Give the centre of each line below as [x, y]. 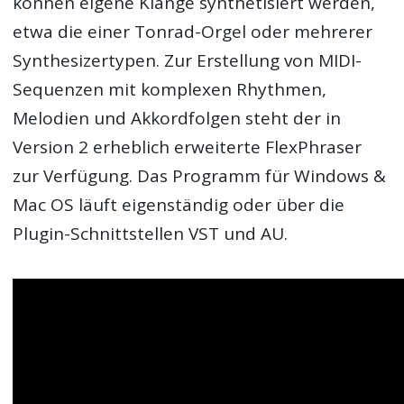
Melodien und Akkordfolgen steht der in [177, 119]
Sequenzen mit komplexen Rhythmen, [170, 90]
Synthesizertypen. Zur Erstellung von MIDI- [188, 61]
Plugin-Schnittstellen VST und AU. [151, 234]
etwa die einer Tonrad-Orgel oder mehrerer [193, 32]
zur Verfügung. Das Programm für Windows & [200, 176]
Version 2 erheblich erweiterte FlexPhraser [188, 147]
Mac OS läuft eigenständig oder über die [179, 205]
